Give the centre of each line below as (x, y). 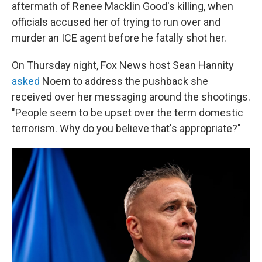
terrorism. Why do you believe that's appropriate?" (126, 128)
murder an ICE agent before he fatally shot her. (119, 38)
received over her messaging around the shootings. (131, 97)
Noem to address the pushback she (125, 81)
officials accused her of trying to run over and (116, 22)
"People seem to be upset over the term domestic (127, 113)
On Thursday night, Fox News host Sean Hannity (123, 65)
